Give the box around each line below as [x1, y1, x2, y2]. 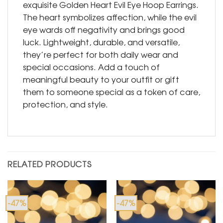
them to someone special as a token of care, [23, 86, 200, 98]
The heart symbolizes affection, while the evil [23, 11, 197, 23]
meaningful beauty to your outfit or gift [23, 73, 179, 86]
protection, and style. [23, 98, 108, 111]
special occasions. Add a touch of [23, 61, 160, 73]
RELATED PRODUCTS [7, 158, 92, 170]
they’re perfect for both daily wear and [23, 48, 178, 61]
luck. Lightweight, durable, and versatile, [23, 36, 180, 48]
